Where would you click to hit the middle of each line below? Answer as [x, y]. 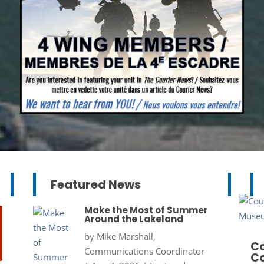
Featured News [95, 185]
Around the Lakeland [133, 219]
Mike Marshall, [126, 237]
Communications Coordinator [144, 251]
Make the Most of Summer [146, 210]
